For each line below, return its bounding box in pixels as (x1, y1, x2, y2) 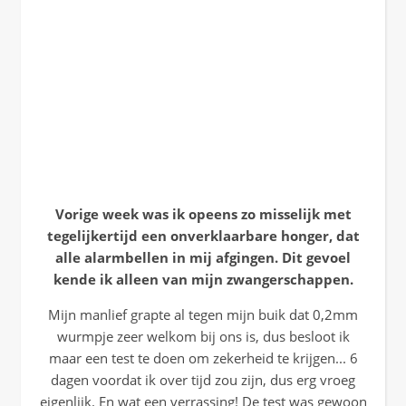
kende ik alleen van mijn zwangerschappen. (53, 270, 353, 288)
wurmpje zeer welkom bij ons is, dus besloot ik (56, 327, 350, 345)
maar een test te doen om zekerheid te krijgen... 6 (48, 349, 358, 367)
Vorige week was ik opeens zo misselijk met (54, 205, 352, 223)
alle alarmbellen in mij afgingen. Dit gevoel (55, 248, 351, 266)
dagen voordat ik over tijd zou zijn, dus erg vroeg (51, 371, 355, 389)
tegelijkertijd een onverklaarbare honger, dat (46, 227, 360, 245)
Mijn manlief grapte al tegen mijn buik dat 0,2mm (48, 305, 358, 324)
